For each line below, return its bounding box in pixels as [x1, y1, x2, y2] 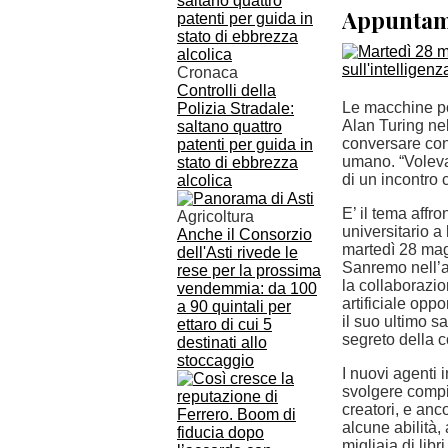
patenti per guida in [177, 136, 313, 153]
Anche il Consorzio [177, 226, 312, 243]
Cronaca [177, 64, 238, 81]
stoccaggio [177, 352, 254, 369]
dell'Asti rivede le [177, 244, 298, 261]
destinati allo [177, 334, 267, 351]
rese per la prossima [177, 262, 321, 279]
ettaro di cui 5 [177, 316, 272, 333]
